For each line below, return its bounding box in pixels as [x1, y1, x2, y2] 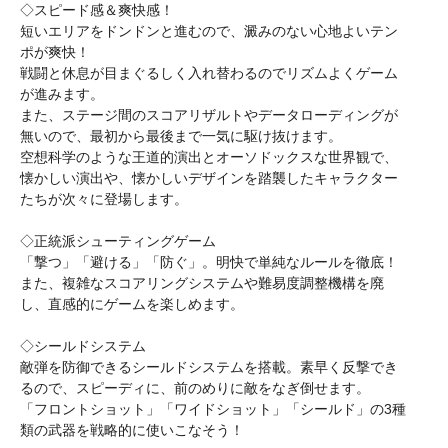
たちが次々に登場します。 [20, 191, 188, 207]
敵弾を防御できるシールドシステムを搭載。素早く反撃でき [20, 359, 398, 375]
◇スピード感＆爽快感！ [20, 2, 174, 18]
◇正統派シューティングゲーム [20, 233, 216, 249]
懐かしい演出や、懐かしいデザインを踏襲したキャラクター [20, 170, 398, 186]
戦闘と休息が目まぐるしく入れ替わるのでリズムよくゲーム [20, 65, 398, 81]
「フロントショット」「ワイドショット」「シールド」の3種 [20, 401, 406, 417]
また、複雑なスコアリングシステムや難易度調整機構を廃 [20, 275, 384, 291]
